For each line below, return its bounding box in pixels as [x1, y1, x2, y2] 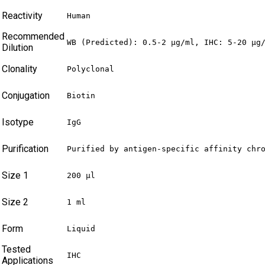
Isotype [2, 117, 34, 128]
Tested [2, 244, 31, 256]
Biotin [67, 91, 95, 101]
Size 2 [2, 196, 28, 208]
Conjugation [2, 90, 50, 102]
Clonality [2, 63, 37, 75]
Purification [2, 143, 49, 155]
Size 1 [2, 170, 28, 182]
